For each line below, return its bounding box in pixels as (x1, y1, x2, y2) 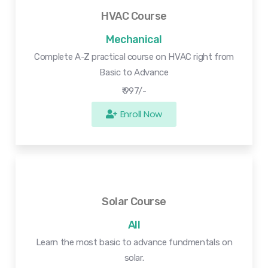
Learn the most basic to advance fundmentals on (35, 237, 233, 248)
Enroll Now (120, 108, 163, 121)
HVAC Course (101, 10, 167, 23)
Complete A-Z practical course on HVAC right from (34, 51, 234, 63)
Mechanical (106, 33, 162, 47)
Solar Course (102, 195, 166, 209)
